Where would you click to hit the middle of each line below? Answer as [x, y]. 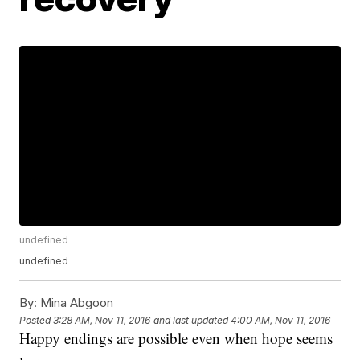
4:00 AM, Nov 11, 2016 [281, 320]
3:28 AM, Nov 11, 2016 [102, 320]
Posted [37, 320]
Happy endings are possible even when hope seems [176, 338]
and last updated [191, 320]
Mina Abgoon [76, 303]
